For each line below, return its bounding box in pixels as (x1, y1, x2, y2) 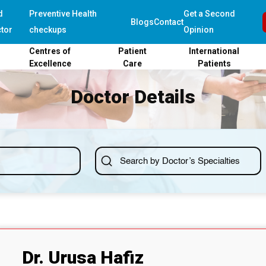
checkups (29, 25, 66, 34)
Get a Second (183, 9, 235, 18)
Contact (153, 17, 183, 27)
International (189, 46, 240, 56)
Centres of (29, 46, 71, 56)
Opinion (183, 25, 214, 34)
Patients (197, 59, 231, 69)
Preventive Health (29, 9, 97, 18)
